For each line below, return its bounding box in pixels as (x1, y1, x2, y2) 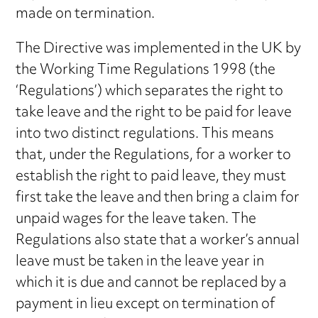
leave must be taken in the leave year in (16, 247, 265, 277)
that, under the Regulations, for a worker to (16, 141, 292, 170)
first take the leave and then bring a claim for (16, 183, 300, 213)
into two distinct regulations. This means (16, 119, 275, 149)
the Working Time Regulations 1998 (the (16, 55, 276, 85)
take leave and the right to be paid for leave (16, 98, 292, 128)
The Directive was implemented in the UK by (16, 34, 302, 64)
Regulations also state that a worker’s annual (16, 226, 300, 256)
